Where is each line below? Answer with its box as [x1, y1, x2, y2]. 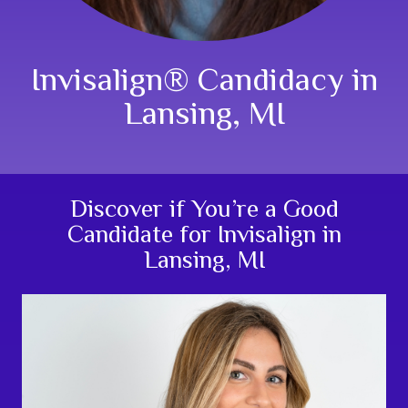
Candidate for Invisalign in [66, 219, 342, 248]
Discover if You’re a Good [69, 194, 339, 222]
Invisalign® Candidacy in [30, 60, 378, 97]
